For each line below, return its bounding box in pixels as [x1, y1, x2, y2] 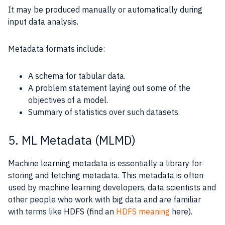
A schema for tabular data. [28, 70, 126, 81]
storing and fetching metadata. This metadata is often [8, 170, 203, 180]
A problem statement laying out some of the [28, 82, 190, 93]
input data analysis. [8, 16, 78, 27]
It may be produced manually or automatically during [8, 4, 202, 15]
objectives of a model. [28, 94, 108, 105]
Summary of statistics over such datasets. [28, 106, 180, 117]
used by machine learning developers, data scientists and [8, 182, 216, 192]
